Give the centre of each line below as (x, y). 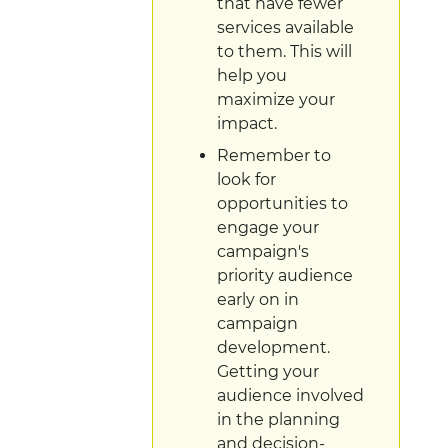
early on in (258, 299)
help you (252, 75)
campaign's (263, 251)
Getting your (268, 371)
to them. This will (284, 51)
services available (285, 27)
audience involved (290, 395)
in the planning (278, 419)
